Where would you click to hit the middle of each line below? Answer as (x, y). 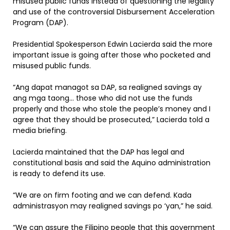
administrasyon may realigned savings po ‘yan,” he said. (113, 206)
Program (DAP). (41, 23)
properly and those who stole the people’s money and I (112, 109)
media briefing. (40, 130)
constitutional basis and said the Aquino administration (112, 163)
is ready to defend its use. (59, 174)
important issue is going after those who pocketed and (112, 55)
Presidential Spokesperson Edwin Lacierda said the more (113, 44)
